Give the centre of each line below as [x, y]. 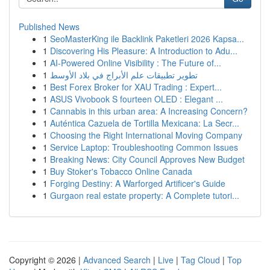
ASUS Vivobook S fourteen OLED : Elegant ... [137, 99]
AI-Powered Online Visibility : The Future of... [136, 63]
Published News [49, 27]
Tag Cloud [200, 260]
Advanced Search [117, 260]
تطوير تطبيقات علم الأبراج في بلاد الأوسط [124, 75]
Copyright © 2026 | [46, 260]
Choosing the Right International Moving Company [146, 135]
